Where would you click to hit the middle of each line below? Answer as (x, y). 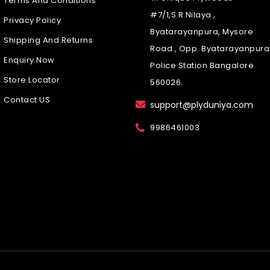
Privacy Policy (32, 20)
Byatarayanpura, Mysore (202, 32)
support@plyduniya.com (202, 105)
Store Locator (32, 80)
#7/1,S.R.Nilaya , (183, 15)
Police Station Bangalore (202, 66)
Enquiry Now (29, 60)
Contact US (27, 100)
